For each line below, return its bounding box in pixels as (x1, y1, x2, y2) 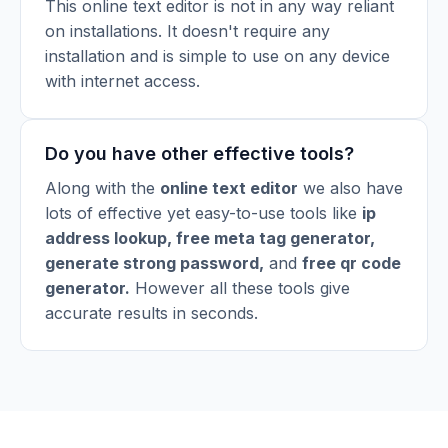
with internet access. (45, 71, 200, 91)
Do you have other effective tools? (45, 143, 354, 164)
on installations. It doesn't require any (45, 21, 330, 41)
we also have (298, 178, 403, 198)
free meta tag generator (176, 228, 370, 248)
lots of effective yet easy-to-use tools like (45, 203, 357, 223)
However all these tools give (130, 278, 350, 298)
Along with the (45, 178, 160, 198)
